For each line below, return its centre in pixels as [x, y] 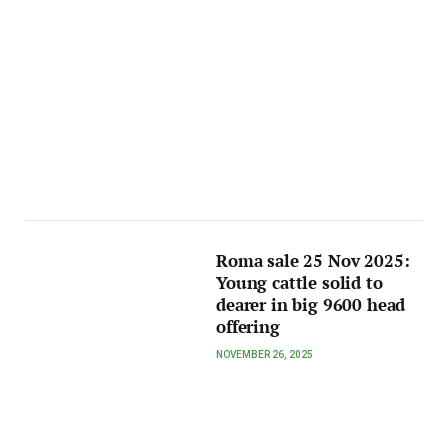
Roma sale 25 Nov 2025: [313, 260]
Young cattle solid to [299, 282]
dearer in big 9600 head [311, 304]
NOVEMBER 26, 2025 [265, 354]
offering [248, 326]
